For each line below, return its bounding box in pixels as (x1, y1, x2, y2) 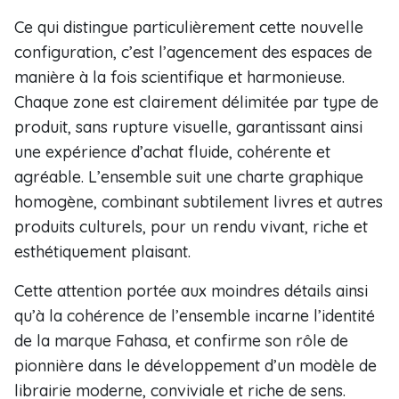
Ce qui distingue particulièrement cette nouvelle (14, 17, 363, 37)
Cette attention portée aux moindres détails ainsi (14, 281, 368, 301)
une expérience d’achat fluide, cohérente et (14, 142, 330, 162)
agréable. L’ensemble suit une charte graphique (14, 167, 363, 187)
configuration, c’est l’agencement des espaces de (14, 42, 372, 62)
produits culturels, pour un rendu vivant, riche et (14, 216, 368, 237)
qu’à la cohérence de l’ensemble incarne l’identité (14, 305, 375, 326)
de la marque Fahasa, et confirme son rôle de (14, 330, 348, 351)
